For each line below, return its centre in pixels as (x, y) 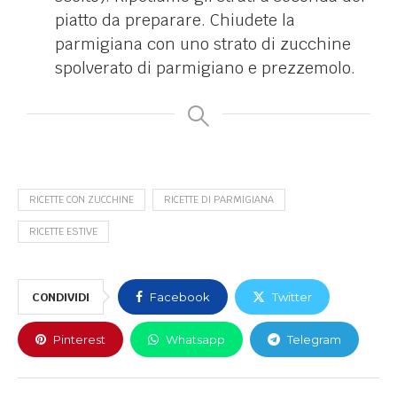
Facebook (180, 297)
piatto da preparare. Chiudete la (175, 20)
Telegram (314, 340)
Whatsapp (195, 340)
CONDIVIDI (61, 298)
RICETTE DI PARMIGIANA (219, 200)
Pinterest (79, 340)
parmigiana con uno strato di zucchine (203, 44)
